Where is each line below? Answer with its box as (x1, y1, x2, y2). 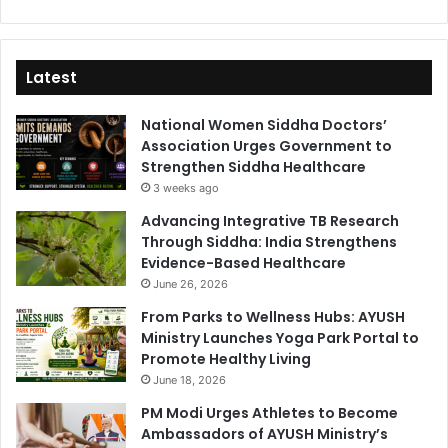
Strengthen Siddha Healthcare (141, 157, 366, 178)
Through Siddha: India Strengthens (141, 232, 397, 253)
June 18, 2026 (153, 373, 226, 388)
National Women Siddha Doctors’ (141, 115, 387, 136)
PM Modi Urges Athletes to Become (141, 403, 398, 424)
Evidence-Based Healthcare (141, 253, 346, 274)
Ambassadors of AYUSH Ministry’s (141, 424, 388, 445)
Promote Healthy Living (141, 349, 311, 370)
